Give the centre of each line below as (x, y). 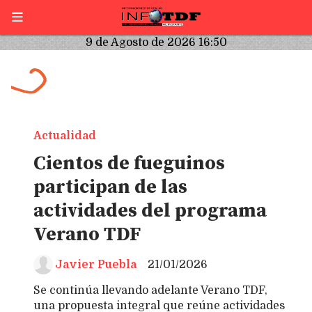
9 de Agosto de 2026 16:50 (156, 42)
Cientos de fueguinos (129, 164)
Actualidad (65, 136)
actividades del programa (150, 211)
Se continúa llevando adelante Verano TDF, (150, 290)
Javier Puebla (96, 265)
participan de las (110, 187)
